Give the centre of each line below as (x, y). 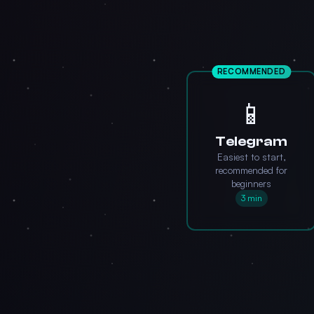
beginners (251, 183)
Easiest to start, (251, 157)
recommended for (251, 170)
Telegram (251, 141)
